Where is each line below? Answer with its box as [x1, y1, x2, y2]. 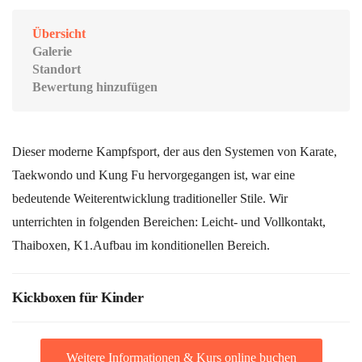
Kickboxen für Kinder [12, 289, 143, 306]
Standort [32, 62, 81, 77]
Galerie [32, 44, 72, 59]
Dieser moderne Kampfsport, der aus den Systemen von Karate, [12, 145, 337, 159]
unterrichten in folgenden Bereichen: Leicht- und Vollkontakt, [12, 215, 326, 229]
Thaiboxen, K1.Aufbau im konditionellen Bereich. [12, 238, 270, 253]
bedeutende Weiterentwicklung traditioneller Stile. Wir [12, 192, 288, 206]
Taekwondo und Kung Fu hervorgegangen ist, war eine [12, 168, 295, 183]
